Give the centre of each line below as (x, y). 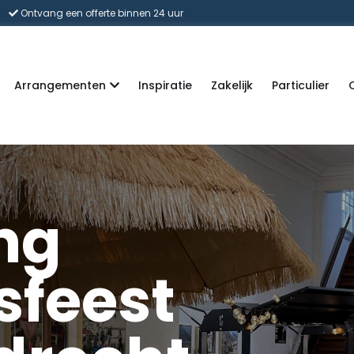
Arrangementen (60, 85)
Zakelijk (232, 85)
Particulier (300, 85)
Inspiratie (165, 85)
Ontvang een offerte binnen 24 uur (101, 13)
